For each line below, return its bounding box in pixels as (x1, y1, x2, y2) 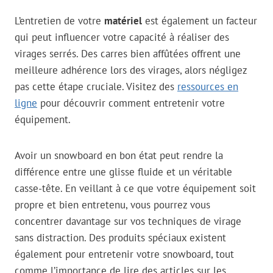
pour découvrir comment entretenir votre (37, 96, 225, 110)
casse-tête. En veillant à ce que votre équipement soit (15, 182, 256, 196)
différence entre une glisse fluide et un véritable (15, 165, 232, 179)
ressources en (177, 80, 238, 94)
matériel (104, 14, 142, 28)
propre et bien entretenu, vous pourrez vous (15, 198, 210, 212)
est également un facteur (142, 14, 257, 28)
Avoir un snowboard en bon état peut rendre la (15, 149, 223, 163)
